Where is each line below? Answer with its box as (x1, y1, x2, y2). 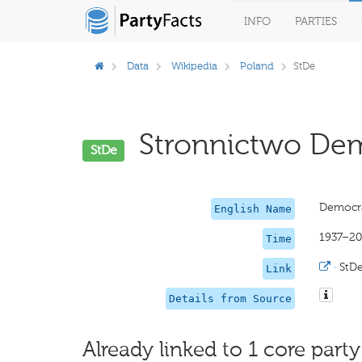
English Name (213, 203, 292, 215)
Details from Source (168, 293, 292, 305)
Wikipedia (171, 60, 217, 72)
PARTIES (295, 15, 337, 28)
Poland (240, 60, 274, 72)
